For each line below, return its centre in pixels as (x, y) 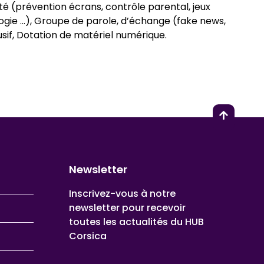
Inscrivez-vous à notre (122, 194)
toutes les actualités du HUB (136, 222)
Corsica (88, 236)
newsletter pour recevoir (127, 208)
